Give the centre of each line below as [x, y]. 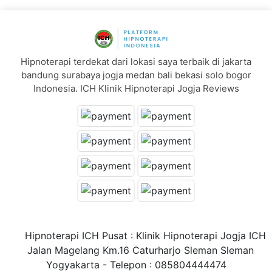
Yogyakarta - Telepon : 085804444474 [136, 264]
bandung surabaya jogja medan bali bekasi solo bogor [136, 75]
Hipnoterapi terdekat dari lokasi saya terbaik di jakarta [136, 61]
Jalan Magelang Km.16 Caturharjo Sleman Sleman [136, 250]
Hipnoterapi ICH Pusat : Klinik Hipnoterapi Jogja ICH [136, 235]
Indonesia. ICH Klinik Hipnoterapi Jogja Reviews [136, 88]
